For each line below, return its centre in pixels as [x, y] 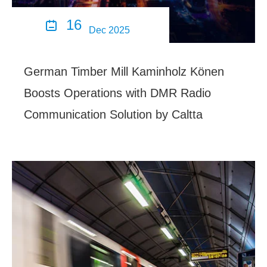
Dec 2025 [110, 30]
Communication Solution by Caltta [113, 115]
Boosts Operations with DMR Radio [117, 93]
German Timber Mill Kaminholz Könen [124, 72]
